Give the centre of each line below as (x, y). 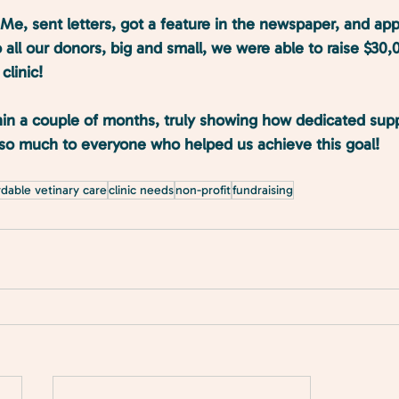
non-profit (203, 190)
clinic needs (141, 190)
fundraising (263, 190)
